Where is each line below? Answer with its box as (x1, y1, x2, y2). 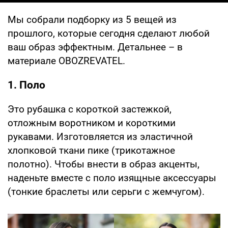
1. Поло (8, 78, 45, 91)
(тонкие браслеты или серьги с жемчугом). (8, 185, 205, 197)
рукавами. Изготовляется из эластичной (8, 130, 193, 142)
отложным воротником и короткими (8, 117, 176, 129)
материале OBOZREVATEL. (8, 54, 125, 67)
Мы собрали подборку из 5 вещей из (8, 13, 177, 25)
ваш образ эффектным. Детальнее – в (8, 41, 183, 53)
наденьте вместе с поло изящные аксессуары (8, 172, 216, 184)
